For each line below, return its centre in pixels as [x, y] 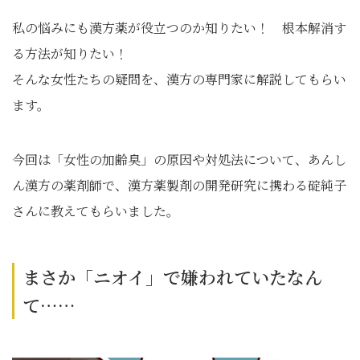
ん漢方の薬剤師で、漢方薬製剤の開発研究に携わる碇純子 [179, 185]
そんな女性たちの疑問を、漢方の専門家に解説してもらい [179, 79]
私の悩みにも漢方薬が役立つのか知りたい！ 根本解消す [179, 28]
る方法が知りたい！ [70, 53]
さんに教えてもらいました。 [96, 211]
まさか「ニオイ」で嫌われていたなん [172, 277]
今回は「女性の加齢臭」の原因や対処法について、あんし [179, 160]
